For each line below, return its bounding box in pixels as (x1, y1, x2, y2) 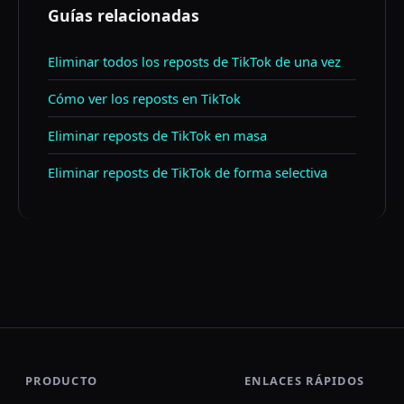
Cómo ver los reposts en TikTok (48, 89, 241, 107)
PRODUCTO (25, 372, 98, 389)
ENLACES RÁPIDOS (244, 372, 365, 389)
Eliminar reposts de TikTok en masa (48, 126, 267, 144)
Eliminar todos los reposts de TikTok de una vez (48, 52, 341, 70)
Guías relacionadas (48, 5, 199, 26)
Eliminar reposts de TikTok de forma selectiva (48, 163, 327, 181)
